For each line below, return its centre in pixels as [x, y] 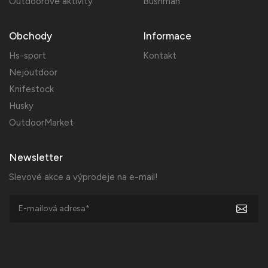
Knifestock [31, 89]
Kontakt [160, 56]
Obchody [31, 36]
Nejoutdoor [33, 73]
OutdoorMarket [41, 123]
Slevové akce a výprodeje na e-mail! [83, 177]
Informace [167, 36]
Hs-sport [28, 56]
